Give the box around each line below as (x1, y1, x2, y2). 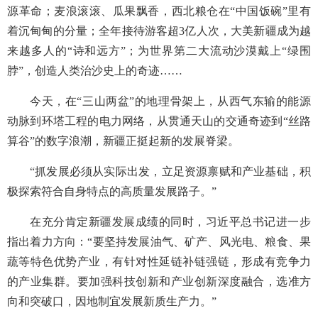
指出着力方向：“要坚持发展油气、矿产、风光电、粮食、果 (7, 236, 311, 248)
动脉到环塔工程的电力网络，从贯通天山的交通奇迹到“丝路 (7, 115, 311, 127)
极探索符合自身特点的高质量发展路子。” (7, 185, 216, 197)
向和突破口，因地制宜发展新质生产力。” (7, 295, 216, 307)
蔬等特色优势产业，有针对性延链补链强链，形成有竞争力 (7, 256, 311, 268)
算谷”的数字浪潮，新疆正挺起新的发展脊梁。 (7, 135, 239, 147)
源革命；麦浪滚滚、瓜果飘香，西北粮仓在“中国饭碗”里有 (7, 5, 311, 17)
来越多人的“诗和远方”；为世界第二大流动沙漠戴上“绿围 (7, 45, 311, 57)
